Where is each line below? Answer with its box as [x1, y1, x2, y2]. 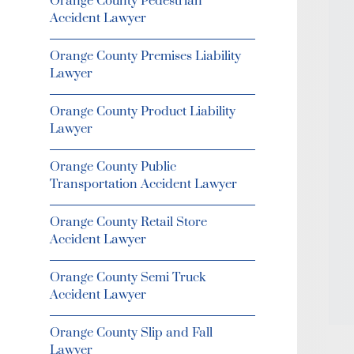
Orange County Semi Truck [49, 269, 205, 285]
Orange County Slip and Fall [49, 325, 213, 341]
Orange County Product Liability [49, 104, 235, 119]
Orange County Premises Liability [49, 48, 241, 64]
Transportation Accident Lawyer [49, 176, 237, 192]
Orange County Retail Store [49, 214, 207, 230]
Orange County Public [49, 159, 176, 175]
